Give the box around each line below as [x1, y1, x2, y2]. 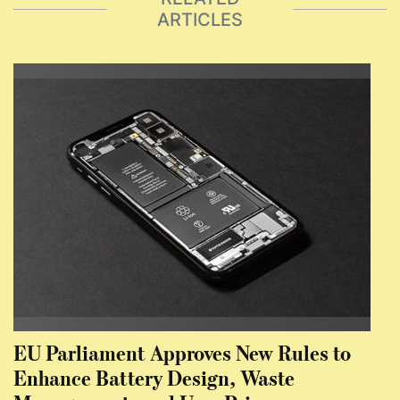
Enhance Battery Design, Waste [13, 362, 295, 391]
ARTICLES [157, 9, 243, 31]
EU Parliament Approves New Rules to [13, 337, 351, 366]
